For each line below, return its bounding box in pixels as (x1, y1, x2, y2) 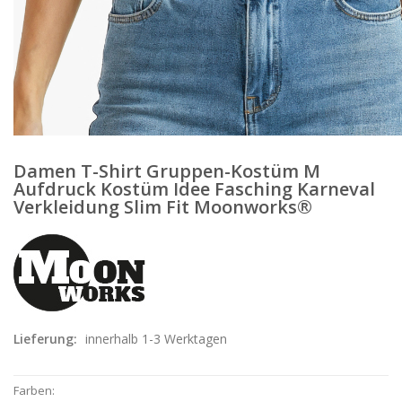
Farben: (13, 381, 55, 398)
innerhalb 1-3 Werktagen (85, 329, 227, 347)
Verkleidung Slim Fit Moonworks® (13, 194, 312, 219)
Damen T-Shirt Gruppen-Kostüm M (13, 158, 320, 183)
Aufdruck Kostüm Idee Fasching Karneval (13, 176, 375, 201)
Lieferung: (13, 329, 81, 347)
